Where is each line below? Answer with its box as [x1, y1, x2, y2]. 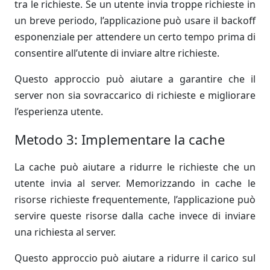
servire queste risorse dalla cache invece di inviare [14, 209, 256, 222]
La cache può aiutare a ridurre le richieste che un [14, 160, 256, 174]
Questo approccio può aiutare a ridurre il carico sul [14, 251, 256, 265]
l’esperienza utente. [14, 105, 103, 118]
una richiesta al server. [14, 225, 116, 239]
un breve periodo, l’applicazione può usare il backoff [14, 14, 256, 27]
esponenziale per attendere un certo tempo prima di [14, 30, 256, 43]
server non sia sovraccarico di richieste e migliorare [14, 89, 256, 102]
